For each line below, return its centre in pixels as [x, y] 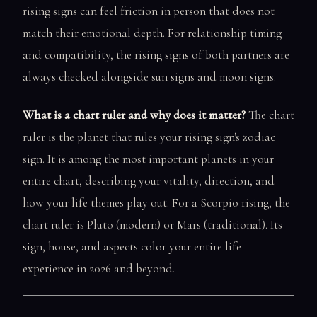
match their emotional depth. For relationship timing [152, 33]
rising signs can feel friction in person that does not [149, 11]
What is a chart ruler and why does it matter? [134, 115]
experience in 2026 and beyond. [99, 268]
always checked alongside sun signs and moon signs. [149, 77]
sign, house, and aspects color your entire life [132, 246]
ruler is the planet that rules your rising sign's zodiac [149, 137]
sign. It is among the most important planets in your [148, 158]
